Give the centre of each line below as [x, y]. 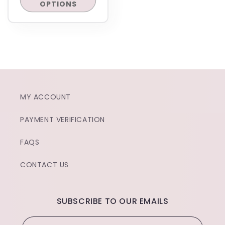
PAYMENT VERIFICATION [63, 120]
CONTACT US [44, 165]
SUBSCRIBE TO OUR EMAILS [113, 201]
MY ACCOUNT [45, 97]
